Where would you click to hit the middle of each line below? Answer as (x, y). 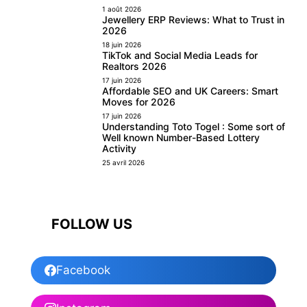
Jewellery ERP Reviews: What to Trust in (194, 20)
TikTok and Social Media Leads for (180, 56)
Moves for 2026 (139, 102)
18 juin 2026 (122, 45)
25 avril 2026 (124, 163)
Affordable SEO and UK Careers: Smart (191, 91)
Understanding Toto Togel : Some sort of (194, 127)
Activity (120, 149)
